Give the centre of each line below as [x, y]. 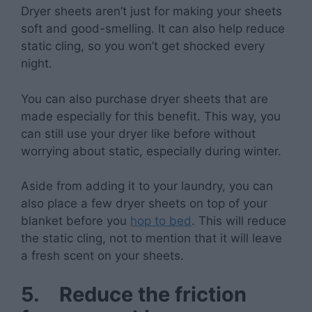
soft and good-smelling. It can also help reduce [153, 29]
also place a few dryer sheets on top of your [144, 204]
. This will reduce [239, 221]
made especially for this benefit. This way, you [151, 116]
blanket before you [76, 221]
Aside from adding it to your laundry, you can [147, 186]
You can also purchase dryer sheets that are [145, 99]
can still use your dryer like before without [138, 133]
